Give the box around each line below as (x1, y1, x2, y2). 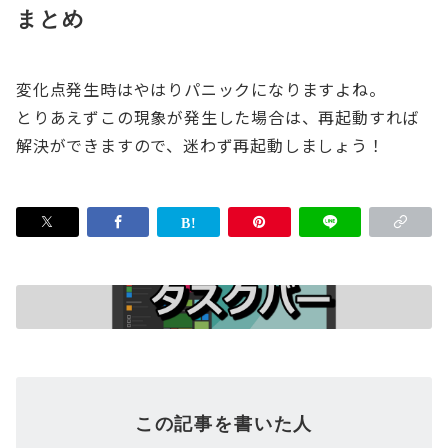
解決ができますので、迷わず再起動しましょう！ (16, 132, 385, 157)
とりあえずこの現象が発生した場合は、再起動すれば (16, 104, 420, 129)
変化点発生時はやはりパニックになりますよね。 (16, 76, 386, 101)
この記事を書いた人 (134, 411, 314, 434)
